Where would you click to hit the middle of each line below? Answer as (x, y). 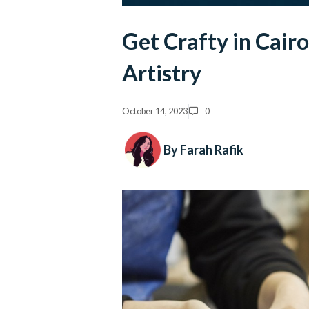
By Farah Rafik (203, 149)
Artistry (162, 73)
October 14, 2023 (155, 111)
